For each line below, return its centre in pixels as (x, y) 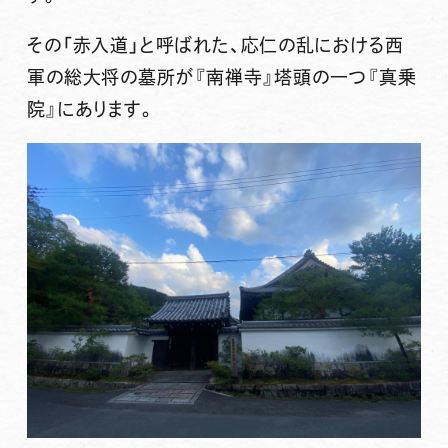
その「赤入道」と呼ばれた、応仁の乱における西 (215, 44)
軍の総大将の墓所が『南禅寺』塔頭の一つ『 (202, 76)
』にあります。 (101, 108)
